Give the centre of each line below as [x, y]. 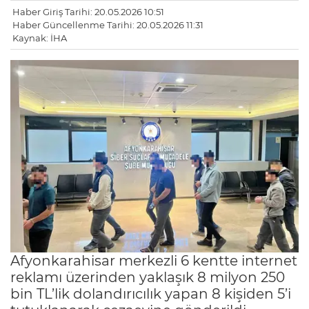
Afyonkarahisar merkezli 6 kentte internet [154, 260]
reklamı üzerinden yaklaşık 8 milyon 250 [148, 277]
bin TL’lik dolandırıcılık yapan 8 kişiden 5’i [151, 293]
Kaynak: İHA [40, 38]
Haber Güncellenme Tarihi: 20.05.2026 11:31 [108, 25]
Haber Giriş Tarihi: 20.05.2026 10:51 [88, 12]
